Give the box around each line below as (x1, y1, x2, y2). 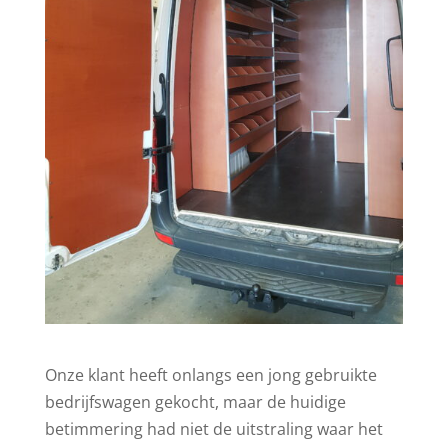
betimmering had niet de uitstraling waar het (44, 417, 383, 440)
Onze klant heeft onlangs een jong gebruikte (44, 363, 377, 386)
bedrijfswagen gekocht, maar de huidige (44, 390, 346, 413)
